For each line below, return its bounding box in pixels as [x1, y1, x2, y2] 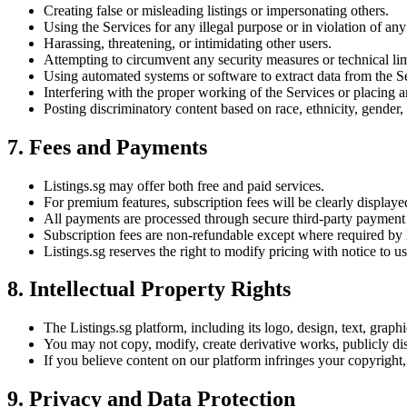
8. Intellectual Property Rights [7, 277, 291, 302]
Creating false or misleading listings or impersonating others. [44, 2, 389, 18]
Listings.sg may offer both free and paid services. [44, 177, 324, 194]
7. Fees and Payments [7, 134, 207, 159]
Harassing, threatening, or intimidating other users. [44, 35, 332, 51]
